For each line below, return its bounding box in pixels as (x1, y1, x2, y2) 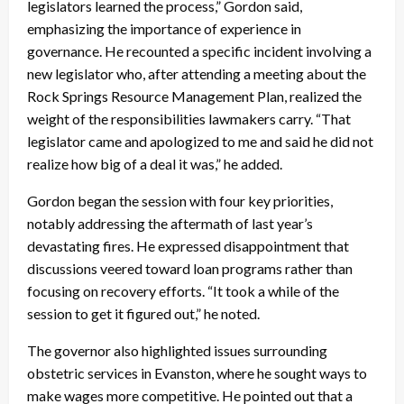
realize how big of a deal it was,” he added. (27, 155, 282, 173)
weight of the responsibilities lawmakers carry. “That (27, 110, 351, 128)
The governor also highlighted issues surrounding (27, 342, 327, 360)
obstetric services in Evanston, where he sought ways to (27, 364, 367, 382)
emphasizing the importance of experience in (27, 20, 301, 38)
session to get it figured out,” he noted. (27, 305, 260, 323)
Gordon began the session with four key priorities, (27, 192, 333, 210)
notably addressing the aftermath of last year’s (27, 215, 313, 233)
